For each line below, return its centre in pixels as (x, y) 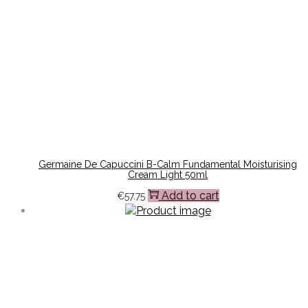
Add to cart (190, 195)
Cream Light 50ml (168, 175)
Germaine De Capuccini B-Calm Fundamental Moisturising (168, 165)
